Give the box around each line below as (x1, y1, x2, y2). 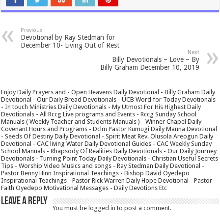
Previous (21, 27, 43, 33)
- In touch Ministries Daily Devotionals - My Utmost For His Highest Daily (1, 103, 201, 110)
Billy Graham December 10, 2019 (100, 63, 199, 71)
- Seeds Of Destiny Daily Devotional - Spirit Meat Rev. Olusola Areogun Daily (1, 132, 214, 140)
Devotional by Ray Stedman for (21, 33, 115, 41)
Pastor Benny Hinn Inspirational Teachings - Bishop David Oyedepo (1, 169, 190, 177)
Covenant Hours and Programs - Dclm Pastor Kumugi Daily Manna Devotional (1, 125, 218, 133)
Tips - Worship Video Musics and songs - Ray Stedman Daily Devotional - (1, 162, 205, 169)
